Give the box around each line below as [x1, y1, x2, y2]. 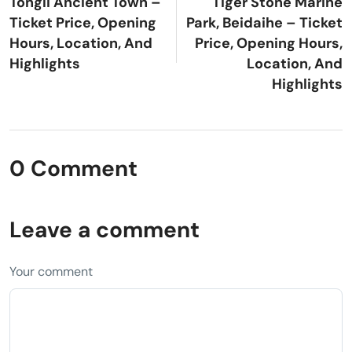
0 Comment [9, 153, 137, 183]
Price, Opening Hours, [195, 33, 343, 53]
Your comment [9, 262, 93, 280]
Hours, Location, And [9, 33, 152, 53]
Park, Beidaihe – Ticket [186, 13, 343, 32]
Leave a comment [9, 214, 200, 244]
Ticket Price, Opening [9, 13, 156, 32]
